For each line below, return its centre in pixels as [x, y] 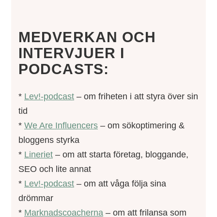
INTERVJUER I [72, 53]
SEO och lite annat [55, 169]
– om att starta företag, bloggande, [121, 154]
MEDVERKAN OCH [87, 37]
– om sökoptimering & [141, 125]
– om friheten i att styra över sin [136, 96]
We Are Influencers [61, 125]
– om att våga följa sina [120, 183]
